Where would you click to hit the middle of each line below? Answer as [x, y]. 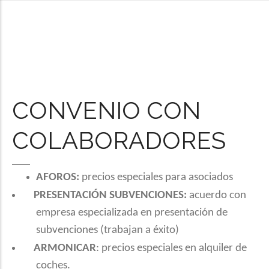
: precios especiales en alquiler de [171, 248]
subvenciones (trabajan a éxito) [107, 230]
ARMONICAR [65, 248]
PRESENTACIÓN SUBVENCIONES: [110, 195]
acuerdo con [216, 195]
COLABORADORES [119, 140]
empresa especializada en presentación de [132, 213]
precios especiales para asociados [156, 177]
